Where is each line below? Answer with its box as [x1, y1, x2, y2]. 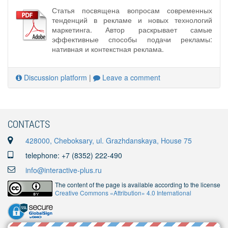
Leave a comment [100, 72, 160, 82]
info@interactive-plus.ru [25, 165, 102, 175]
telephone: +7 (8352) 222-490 [25, 150, 122, 160]
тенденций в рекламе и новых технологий [52, 14, 212, 25]
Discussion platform [22, 72, 87, 82]
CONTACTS [8, 117, 50, 130]
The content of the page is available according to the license [55, 180, 220, 189]
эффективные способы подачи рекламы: [52, 34, 212, 44]
